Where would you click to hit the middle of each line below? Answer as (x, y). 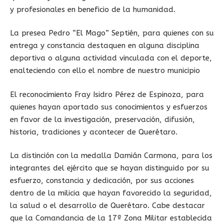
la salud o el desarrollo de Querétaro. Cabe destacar (107, 205)
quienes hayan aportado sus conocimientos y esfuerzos (109, 107)
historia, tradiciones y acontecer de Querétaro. (94, 132)
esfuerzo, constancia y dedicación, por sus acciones (102, 180)
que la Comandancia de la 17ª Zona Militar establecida (111, 218)
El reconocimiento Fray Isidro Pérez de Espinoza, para (107, 94)
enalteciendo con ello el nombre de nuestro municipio (105, 70)
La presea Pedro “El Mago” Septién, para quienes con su (112, 33)
